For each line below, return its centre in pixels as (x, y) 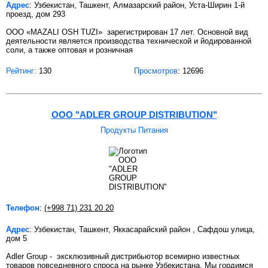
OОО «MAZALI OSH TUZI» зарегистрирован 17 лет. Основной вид (127, 32)
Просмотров (156, 71)
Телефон (23, 208)
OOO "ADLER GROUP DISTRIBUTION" (134, 115)
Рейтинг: (21, 71)
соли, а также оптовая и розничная (69, 50)
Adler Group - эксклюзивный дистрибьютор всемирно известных (123, 257)
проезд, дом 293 (36, 14)
